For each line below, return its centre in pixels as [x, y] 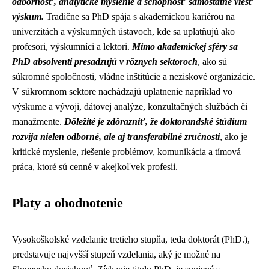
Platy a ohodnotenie [68, 203]
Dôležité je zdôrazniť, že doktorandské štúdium [156, 121]
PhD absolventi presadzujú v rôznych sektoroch [105, 61]
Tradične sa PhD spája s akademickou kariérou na [139, 16]
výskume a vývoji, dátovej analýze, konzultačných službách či [130, 106]
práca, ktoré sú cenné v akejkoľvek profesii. [95, 166]
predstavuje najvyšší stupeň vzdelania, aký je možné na [116, 254]
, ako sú [212, 61]
